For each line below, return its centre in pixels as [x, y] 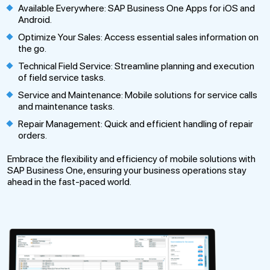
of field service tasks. [62, 78]
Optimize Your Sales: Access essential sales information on [138, 37]
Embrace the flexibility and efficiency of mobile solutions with [131, 159]
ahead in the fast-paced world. [69, 182]
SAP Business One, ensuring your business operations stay [127, 171]
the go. [32, 49]
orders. [33, 136]
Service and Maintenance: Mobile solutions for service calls [138, 95]
